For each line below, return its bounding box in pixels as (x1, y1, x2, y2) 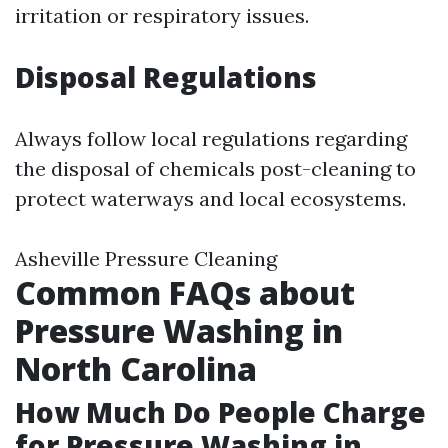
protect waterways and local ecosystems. (15, 186, 406, 211)
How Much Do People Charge (15, 393, 426, 431)
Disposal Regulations (15, 58, 317, 96)
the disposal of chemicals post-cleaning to (15, 156, 416, 181)
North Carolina (15, 347, 257, 390)
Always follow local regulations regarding (15, 126, 407, 151)
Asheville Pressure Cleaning (15, 246, 277, 271)
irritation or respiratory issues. (15, 3, 309, 28)
